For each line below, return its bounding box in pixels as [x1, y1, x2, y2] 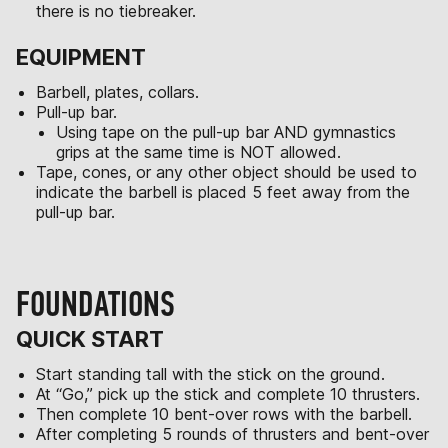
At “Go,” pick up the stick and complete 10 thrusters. [36, 384, 420, 404]
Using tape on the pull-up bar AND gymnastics [56, 122, 396, 142]
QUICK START [16, 326, 164, 352]
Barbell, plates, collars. [36, 82, 199, 102]
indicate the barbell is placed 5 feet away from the [36, 182, 410, 202]
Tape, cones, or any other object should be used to [36, 162, 417, 182]
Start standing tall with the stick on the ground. [36, 364, 385, 384]
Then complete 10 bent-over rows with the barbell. [36, 404, 412, 424]
